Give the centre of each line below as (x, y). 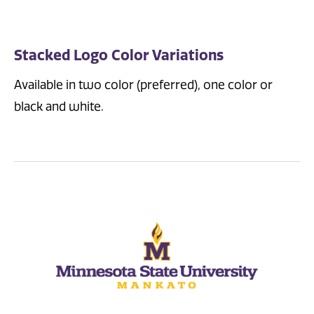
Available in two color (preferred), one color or (143, 85)
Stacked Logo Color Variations (119, 55)
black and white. (59, 107)
